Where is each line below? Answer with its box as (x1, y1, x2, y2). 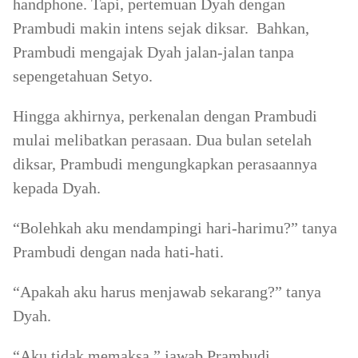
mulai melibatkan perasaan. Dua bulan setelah (13, 131, 312, 149)
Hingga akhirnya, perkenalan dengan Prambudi (13, 107, 317, 125)
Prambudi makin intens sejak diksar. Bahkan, (13, 19, 309, 37)
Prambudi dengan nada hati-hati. (13, 243, 224, 261)
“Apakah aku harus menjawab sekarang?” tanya (13, 283, 321, 300)
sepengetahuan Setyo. (13, 67, 153, 85)
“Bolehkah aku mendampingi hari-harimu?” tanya (13, 219, 337, 237)
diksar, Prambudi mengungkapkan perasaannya (13, 155, 317, 173)
